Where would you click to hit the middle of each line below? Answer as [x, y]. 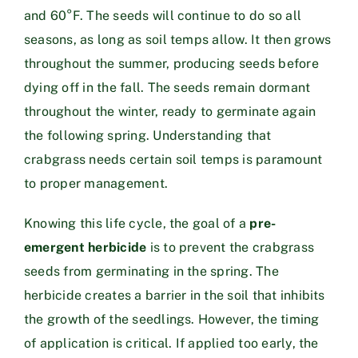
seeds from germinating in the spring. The [151, 271]
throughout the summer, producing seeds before [171, 63]
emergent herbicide [86, 247]
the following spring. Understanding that [148, 135]
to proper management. [96, 183]
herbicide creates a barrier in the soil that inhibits [175, 295]
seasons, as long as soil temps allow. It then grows [178, 39]
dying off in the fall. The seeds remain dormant [167, 87]
